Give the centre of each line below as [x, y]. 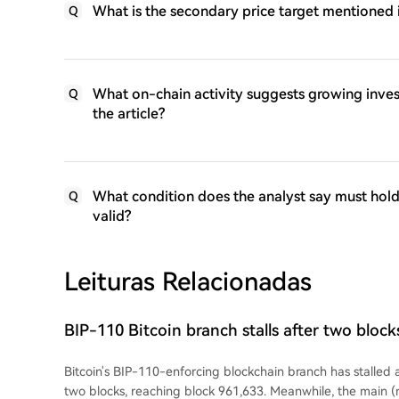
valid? [112, 216]
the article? [129, 114]
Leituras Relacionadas [188, 282]
